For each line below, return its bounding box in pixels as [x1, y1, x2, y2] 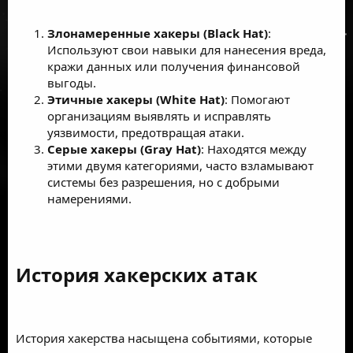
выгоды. [47, 74, 96, 91]
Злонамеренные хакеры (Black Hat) [47, 24, 268, 41]
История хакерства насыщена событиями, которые [16, 329, 312, 346]
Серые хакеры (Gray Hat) [47, 140, 201, 157]
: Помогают [225, 91, 290, 107]
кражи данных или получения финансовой [47, 58, 300, 74]
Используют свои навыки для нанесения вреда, [47, 41, 326, 58]
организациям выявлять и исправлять [47, 107, 271, 124]
